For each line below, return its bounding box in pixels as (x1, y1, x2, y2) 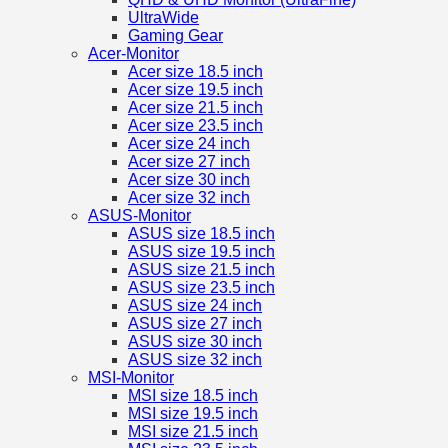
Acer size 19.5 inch (128, 81, 263, 99)
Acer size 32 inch (128, 189, 250, 207)
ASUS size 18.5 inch (128, 225, 275, 243)
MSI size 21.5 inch (128, 423, 258, 441)
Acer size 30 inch (128, 171, 250, 189)
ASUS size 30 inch (128, 333, 262, 351)
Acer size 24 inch (128, 135, 250, 153)
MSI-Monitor (88, 369, 174, 387)
